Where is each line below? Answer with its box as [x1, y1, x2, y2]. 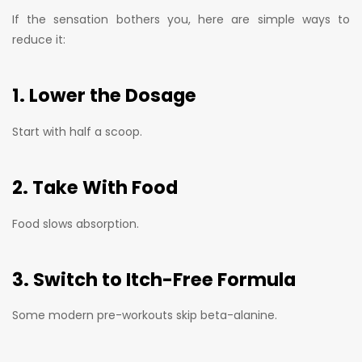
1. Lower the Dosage [12, 82, 196, 109]
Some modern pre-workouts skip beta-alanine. [12, 307, 277, 324]
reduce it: [12, 31, 65, 48]
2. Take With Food [12, 175, 178, 201]
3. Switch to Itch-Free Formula [12, 267, 296, 293]
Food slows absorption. [12, 215, 139, 232]
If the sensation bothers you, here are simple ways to [12, 11, 350, 27]
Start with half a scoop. [12, 123, 142, 140]
